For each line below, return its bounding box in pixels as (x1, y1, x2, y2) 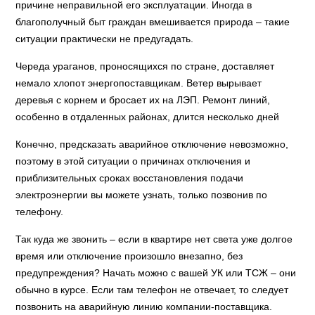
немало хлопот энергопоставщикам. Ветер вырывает (15, 77, 262, 89)
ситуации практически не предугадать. (15, 33, 194, 44)
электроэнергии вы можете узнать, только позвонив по (15, 189, 268, 200)
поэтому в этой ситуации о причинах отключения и (15, 155, 251, 167)
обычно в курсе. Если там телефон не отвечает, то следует (15, 284, 289, 295)
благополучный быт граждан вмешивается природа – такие (15, 16, 290, 27)
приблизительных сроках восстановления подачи (15, 172, 244, 184)
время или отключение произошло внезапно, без (15, 250, 243, 262)
